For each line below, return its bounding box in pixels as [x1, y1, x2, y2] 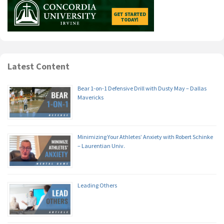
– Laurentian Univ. [77, 142, 125, 150]
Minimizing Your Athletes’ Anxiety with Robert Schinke [77, 133, 213, 141]
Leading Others [77, 181, 117, 189]
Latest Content [7, 60, 69, 72]
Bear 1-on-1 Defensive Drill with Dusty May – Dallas [77, 84, 206, 92]
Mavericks [77, 93, 103, 101]
